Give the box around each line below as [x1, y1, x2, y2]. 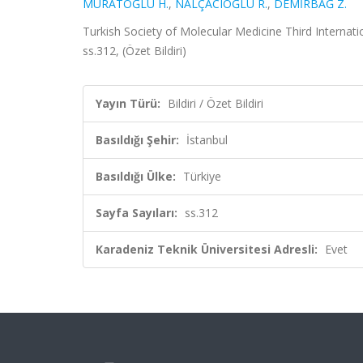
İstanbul [186, 132, 228, 147]
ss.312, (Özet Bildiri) [83, 43, 186, 58]
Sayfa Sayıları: [96, 205, 177, 220]
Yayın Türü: [96, 96, 160, 111]
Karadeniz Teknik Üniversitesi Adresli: [96, 241, 318, 257]
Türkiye [183, 169, 221, 184]
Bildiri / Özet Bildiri [168, 96, 263, 111]
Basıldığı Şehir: [96, 132, 179, 147]
